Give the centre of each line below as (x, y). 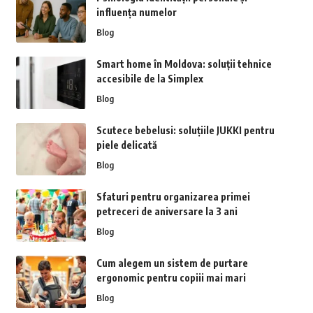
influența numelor (136, 13)
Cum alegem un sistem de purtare (172, 263)
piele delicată (126, 145)
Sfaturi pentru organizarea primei (173, 197)
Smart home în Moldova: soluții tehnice (184, 64)
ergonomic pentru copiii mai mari (171, 278)
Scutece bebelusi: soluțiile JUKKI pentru (185, 131)
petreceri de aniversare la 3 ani (167, 212)
